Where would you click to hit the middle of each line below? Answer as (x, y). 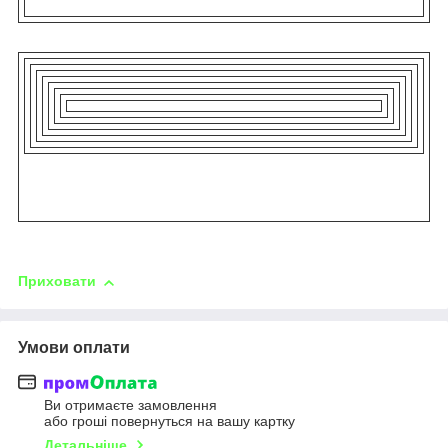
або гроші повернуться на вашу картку (169, 421)
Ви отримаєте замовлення (130, 405)
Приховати (57, 281)
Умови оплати (74, 347)
